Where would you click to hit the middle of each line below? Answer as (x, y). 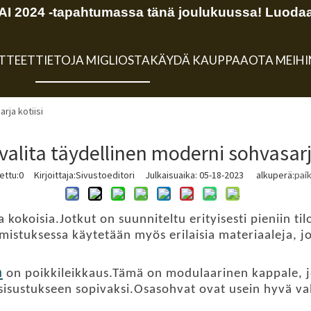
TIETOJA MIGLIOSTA (92, 60)
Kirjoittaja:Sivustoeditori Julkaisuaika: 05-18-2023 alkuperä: (159, 175)
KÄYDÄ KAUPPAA (199, 60)
